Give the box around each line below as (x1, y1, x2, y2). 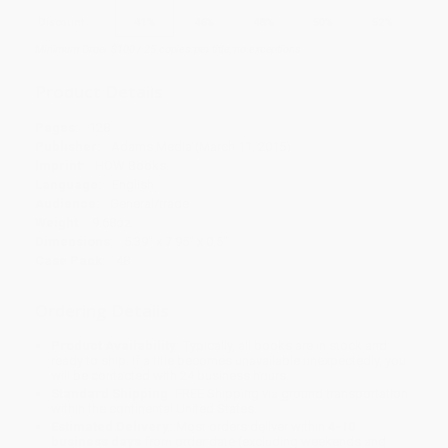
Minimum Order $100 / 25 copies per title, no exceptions (35, 42, 301, 56)
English (112, 177, 154, 193)
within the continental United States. (51, 401, 258, 417)
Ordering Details (35, 299, 169, 323)
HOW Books (95, 158, 166, 174)
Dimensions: (35, 234, 114, 250)
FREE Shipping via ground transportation (172, 386, 409, 402)
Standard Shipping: (51, 386, 173, 402)
